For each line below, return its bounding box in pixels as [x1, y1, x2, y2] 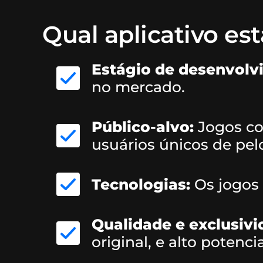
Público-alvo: [92, 118, 194, 136]
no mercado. [92, 78, 185, 96]
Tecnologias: [92, 176, 190, 194]
